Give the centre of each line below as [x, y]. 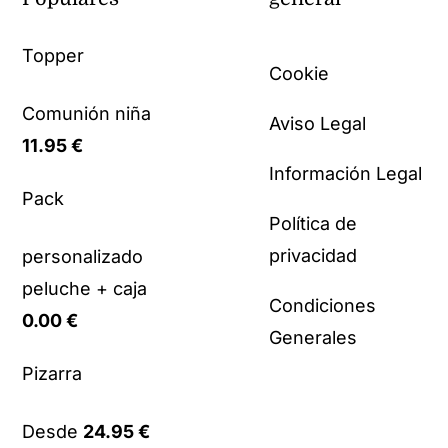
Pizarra [52, 374]
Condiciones [322, 306]
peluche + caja [85, 289]
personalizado [83, 257]
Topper [53, 56]
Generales [313, 338]
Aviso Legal [317, 124]
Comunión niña [87, 114]
